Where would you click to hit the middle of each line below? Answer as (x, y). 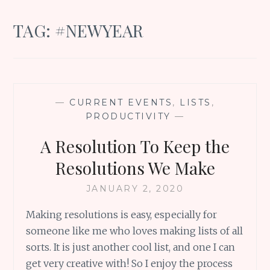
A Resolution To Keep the (135, 146)
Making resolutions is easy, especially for (122, 214)
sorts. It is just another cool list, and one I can (131, 247)
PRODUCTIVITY (128, 116)
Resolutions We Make (135, 168)
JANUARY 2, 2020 (135, 188)
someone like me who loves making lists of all (135, 231)
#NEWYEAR (99, 30)
